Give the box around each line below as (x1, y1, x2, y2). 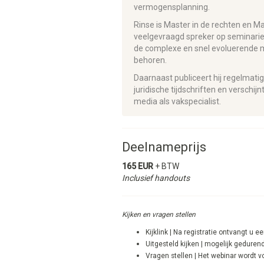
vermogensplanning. (134, 2, 210, 12)
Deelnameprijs (122, 140, 206, 154)
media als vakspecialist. (134, 97, 221, 106)
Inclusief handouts (122, 173, 190, 183)
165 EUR (122, 161, 153, 171)
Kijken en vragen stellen (122, 210, 196, 219)
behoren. (134, 55, 167, 65)
